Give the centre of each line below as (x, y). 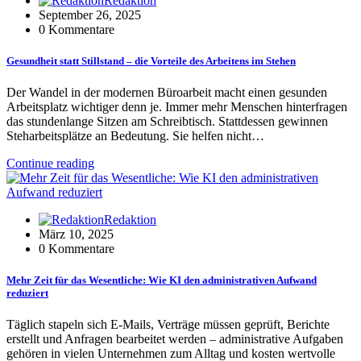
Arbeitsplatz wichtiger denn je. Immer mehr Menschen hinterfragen (177, 107)
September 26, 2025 (90, 15)
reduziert (27, 293)
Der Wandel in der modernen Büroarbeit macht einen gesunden (167, 93)
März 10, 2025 (76, 234)
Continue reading (50, 164)
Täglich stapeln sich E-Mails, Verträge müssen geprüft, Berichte (168, 325)
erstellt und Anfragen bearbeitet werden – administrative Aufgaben (175, 339)
